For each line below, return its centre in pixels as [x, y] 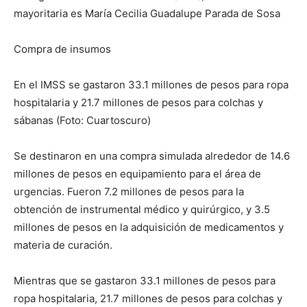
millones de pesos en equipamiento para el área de [137, 174]
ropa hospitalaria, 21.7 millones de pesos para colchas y [148, 299]
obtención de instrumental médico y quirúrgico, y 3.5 [142, 210]
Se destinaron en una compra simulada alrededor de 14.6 [152, 156]
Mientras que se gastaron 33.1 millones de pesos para [145, 281]
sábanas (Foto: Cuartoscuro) [82, 121]
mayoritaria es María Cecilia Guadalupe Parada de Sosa [147, 14]
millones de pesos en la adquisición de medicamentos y [149, 228]
